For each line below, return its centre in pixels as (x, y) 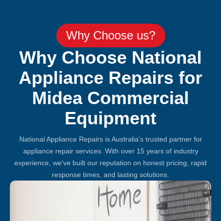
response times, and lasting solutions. (110, 174)
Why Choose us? (110, 35)
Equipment (110, 118)
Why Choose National (110, 57)
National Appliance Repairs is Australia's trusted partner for (110, 139)
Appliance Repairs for (110, 77)
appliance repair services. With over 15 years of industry (110, 151)
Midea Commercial (110, 98)
